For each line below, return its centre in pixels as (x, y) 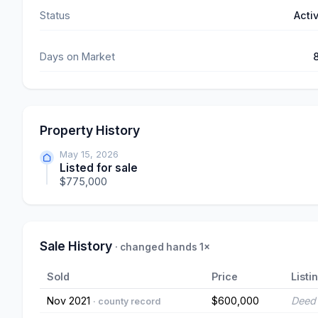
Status (55, 16)
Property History (90, 131)
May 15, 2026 (89, 155)
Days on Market (77, 57)
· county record (127, 302)
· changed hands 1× (163, 247)
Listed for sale (99, 168)
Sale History (77, 246)
